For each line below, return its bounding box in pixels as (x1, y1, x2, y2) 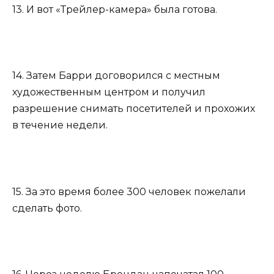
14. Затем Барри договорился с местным (12, 70, 220, 82)
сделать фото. (12, 202, 82, 214)
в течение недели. (12, 119, 108, 131)
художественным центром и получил (12, 86, 206, 98)
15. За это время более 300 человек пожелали (12, 185, 246, 198)
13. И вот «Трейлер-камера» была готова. (12, 4, 217, 15)
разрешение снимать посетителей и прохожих (12, 103, 255, 115)
